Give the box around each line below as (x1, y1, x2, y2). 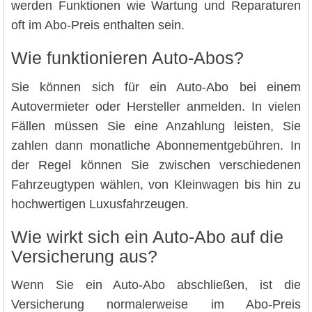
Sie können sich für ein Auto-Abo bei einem (11, 79, 301, 94)
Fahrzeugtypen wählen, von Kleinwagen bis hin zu (11, 177, 301, 192)
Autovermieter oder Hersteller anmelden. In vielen (11, 99, 301, 114)
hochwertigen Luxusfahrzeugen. (11, 196, 189, 211)
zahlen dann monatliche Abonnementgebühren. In (11, 138, 301, 153)
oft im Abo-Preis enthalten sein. (11, 18, 185, 33)
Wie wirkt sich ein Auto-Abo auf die (11, 227, 283, 247)
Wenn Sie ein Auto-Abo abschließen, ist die (11, 278, 301, 292)
